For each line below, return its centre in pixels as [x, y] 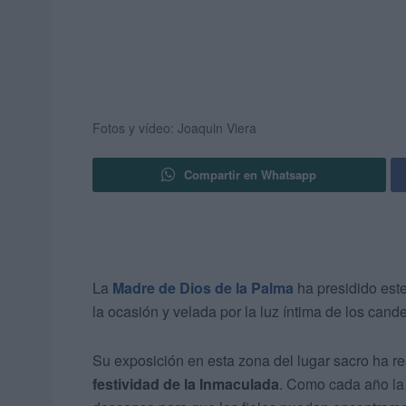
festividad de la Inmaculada [186, 384]
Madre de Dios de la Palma [203, 288]
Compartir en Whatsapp [251, 175]
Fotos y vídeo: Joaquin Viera [174, 128]
